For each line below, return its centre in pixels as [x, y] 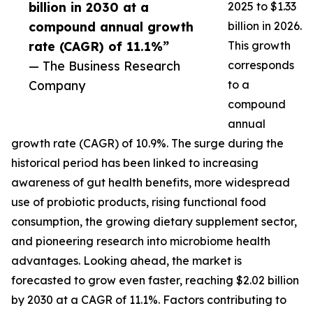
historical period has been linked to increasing [135, 163]
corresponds [261, 65]
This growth [259, 46]
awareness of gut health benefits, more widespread [151, 183]
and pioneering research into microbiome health [141, 241]
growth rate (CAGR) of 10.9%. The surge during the [147, 144]
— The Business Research [104, 66]
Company [57, 86]
